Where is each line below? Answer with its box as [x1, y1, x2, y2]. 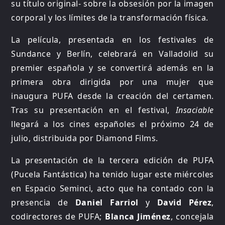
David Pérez [157, 196, 212, 208]
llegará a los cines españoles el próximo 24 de [11, 118, 214, 130]
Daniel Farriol [75, 196, 139, 208]
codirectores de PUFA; [11, 210, 105, 222]
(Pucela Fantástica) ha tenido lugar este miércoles [11, 168, 214, 180]
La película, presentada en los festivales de [11, 34, 214, 45]
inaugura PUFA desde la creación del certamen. [11, 90, 214, 101]
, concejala [170, 210, 214, 222]
